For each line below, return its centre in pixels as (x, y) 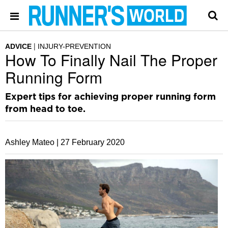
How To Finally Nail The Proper (111, 60)
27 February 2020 (93, 142)
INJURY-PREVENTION (74, 46)
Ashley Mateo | (32, 142)
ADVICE (18, 46)
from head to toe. (45, 109)
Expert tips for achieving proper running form (110, 97)
